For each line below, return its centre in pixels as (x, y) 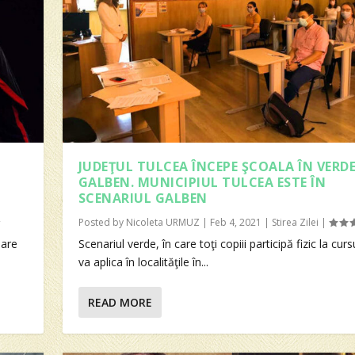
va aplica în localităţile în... (143, 261)
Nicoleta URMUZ (162, 222)
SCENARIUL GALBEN (143, 198)
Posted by (102, 222)
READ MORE (120, 302)
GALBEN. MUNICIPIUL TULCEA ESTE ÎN (202, 182)
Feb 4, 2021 (235, 222)
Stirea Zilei (295, 222)
